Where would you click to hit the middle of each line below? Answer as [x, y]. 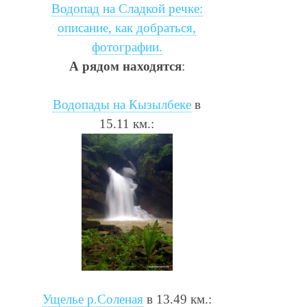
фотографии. [127, 47]
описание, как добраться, [127, 27]
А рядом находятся [125, 66]
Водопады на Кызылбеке [122, 104]
